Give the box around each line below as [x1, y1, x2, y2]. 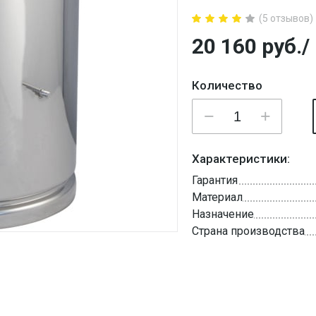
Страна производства [192, 224, 305, 238]
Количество [192, 78, 262, 92]
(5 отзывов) [259, 13, 313, 24]
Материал [192, 190, 243, 204]
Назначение [192, 207, 254, 221]
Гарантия [192, 174, 238, 187]
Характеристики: [192, 152, 290, 166]
